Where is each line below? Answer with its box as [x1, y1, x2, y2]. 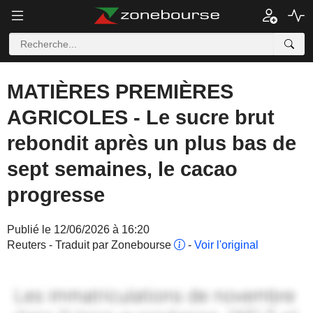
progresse [7, 184, 105, 206]
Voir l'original [194, 239, 259, 251]
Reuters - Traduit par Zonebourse [7, 239, 174, 251]
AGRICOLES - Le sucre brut [7, 106, 275, 129]
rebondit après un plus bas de [7, 132, 296, 154]
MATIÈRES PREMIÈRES [7, 80, 233, 103]
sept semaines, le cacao [7, 158, 238, 180]
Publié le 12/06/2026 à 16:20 [7, 224, 150, 235]
